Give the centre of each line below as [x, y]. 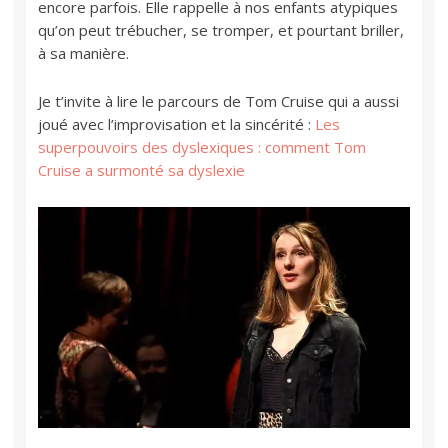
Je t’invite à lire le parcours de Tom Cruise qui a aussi [219, 100]
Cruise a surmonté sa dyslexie [142, 169]
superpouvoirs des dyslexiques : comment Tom [202, 146]
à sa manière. [84, 52]
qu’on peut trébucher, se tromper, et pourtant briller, [221, 29]
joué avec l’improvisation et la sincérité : [177, 123]
